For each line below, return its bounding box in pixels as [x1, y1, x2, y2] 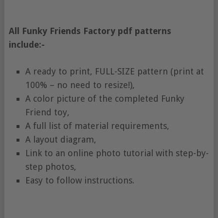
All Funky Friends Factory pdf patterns [8, 26, 171, 36]
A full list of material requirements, [25, 121, 169, 131]
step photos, [25, 162, 76, 172]
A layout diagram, [25, 134, 96, 145]
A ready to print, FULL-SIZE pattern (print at [25, 66, 204, 77]
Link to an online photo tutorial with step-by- [25, 148, 209, 159]
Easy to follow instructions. [25, 175, 134, 186]
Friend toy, [25, 107, 70, 118]
